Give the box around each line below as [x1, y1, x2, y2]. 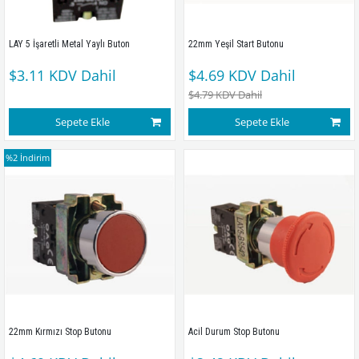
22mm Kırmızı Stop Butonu [9, 326, 114, 337]
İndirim [20, 151, 50, 163]
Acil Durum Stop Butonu [188, 326, 282, 337]
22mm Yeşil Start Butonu [188, 38, 286, 50]
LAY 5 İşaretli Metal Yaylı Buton [9, 38, 130, 50]
